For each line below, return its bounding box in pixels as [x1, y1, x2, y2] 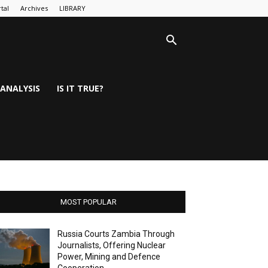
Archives [20, 4, 48, 13]
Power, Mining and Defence [57, 252, 161, 261]
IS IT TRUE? [57, 83, 103, 94]
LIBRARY [59, 4, 86, 13]
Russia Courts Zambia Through [57, 229, 175, 239]
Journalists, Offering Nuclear [57, 240, 166, 250]
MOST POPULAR [60, 197, 117, 206]
